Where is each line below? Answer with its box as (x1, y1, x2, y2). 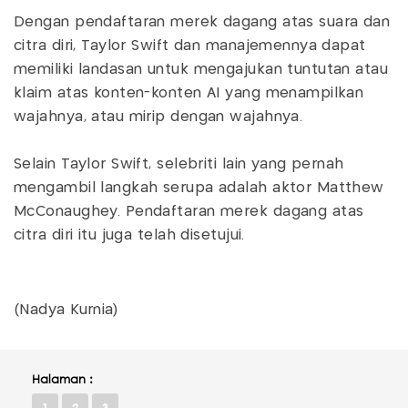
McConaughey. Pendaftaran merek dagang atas (14, 204, 364, 219)
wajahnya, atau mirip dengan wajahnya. (14, 109, 308, 124)
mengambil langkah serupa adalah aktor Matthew (14, 180, 384, 195)
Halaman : (32, 371, 93, 387)
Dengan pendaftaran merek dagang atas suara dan (14, 15, 391, 29)
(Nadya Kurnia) (14, 302, 118, 317)
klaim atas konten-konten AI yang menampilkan (14, 86, 364, 100)
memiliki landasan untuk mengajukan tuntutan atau (14, 62, 389, 76)
